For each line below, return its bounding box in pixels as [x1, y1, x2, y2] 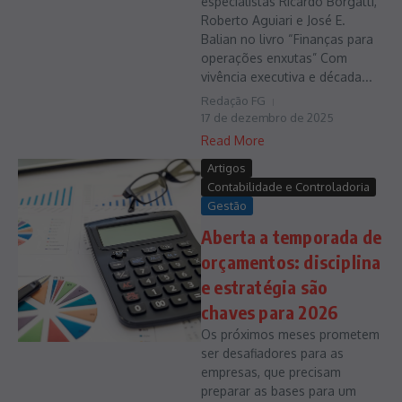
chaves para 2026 [201, 301, 338, 323]
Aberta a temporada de [201, 225, 382, 248]
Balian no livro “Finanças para [201, 31, 373, 47]
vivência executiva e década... [201, 69, 372, 84]
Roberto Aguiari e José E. [201, 13, 345, 28]
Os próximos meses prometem [201, 327, 380, 342]
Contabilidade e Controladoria [207, 179, 370, 194]
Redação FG [201, 93, 266, 108]
